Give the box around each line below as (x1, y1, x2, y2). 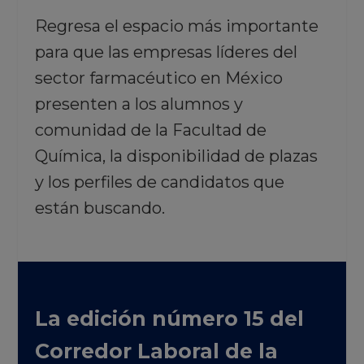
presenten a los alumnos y (34, 94, 243, 114)
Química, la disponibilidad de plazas (34, 146, 318, 166)
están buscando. (34, 198, 165, 218)
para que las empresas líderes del (34, 42, 297, 62)
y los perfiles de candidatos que (34, 172, 284, 192)
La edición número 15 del (34, 306, 304, 331)
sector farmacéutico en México (34, 68, 283, 88)
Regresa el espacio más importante (34, 16, 318, 36)
